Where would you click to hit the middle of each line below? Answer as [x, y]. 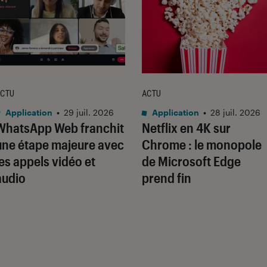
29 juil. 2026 [89, 113]
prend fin [167, 178]
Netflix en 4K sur [186, 128]
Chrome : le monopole [202, 145]
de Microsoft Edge [191, 161]
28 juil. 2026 [235, 113]
